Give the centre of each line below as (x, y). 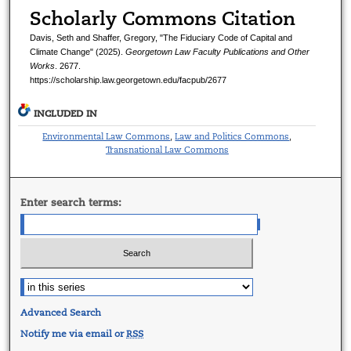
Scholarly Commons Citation (162, 19)
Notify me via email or (74, 333)
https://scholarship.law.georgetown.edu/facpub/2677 (128, 80)
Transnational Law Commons (167, 150)
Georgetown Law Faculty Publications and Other (217, 52)
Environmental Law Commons (107, 137)
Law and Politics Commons (232, 137)
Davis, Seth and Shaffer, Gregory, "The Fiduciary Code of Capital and (161, 38)
